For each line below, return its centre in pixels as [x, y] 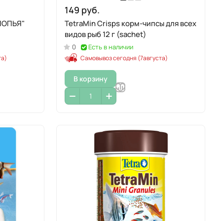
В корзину [91, 78]
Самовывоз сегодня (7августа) [124, 58]
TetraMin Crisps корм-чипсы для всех [130, 23]
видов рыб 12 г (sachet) [106, 34]
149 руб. [82, 10]
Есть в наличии [111, 47]
